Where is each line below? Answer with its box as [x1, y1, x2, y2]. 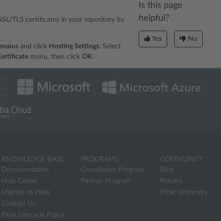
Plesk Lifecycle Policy [1, 212, 65, 219]
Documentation [1, 166, 49, 173]
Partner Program [81, 178, 130, 184]
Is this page [138, 1, 183, 9]
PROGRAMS [81, 156, 118, 163]
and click [18, 43, 49, 50]
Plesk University [160, 189, 208, 196]
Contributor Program [81, 166, 144, 173]
